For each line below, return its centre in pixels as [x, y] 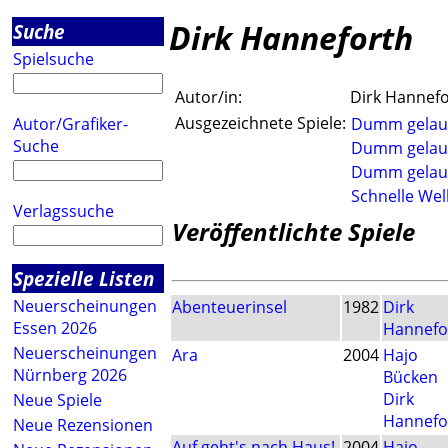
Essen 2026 [55, 328]
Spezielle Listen [83, 278]
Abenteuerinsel [229, 307]
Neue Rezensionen [83, 425]
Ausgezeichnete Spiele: [260, 123]
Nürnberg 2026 [70, 375]
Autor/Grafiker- [70, 124]
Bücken [410, 377]
